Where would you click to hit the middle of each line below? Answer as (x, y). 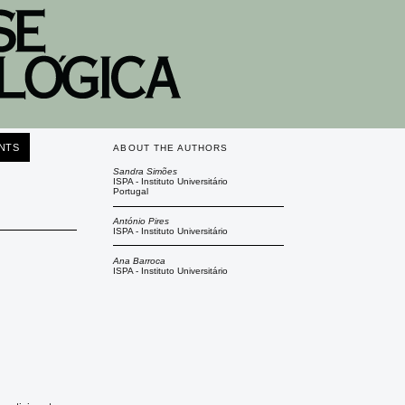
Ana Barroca (140, 260)
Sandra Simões (146, 172)
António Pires (141, 221)
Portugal (131, 192)
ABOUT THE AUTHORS (171, 147)
